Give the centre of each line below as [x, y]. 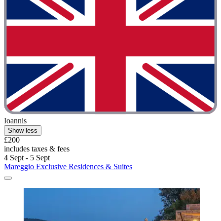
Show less [23, 130]
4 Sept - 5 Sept [27, 157]
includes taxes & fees [37, 148]
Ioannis [15, 120]
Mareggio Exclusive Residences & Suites [68, 166]
